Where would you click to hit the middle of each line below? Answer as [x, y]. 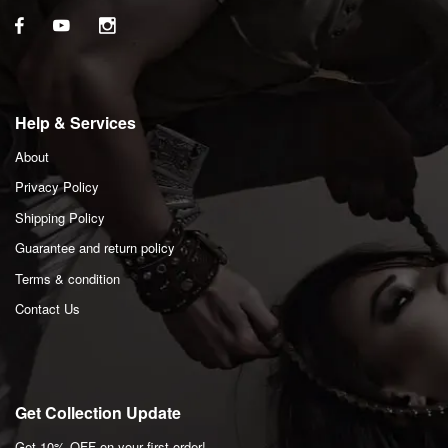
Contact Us [47, 309]
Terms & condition [67, 278]
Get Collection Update [98, 413]
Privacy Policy [57, 187]
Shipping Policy [60, 217]
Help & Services [75, 123]
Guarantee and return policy [95, 248]
